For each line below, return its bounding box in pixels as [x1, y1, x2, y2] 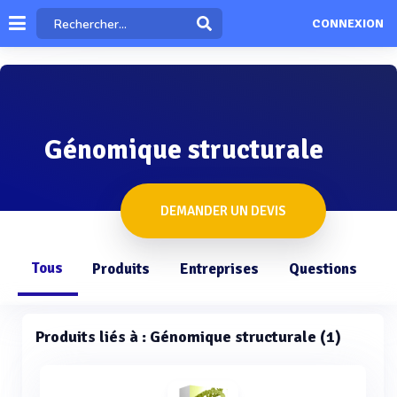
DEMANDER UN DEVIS [160, 203, 286, 219]
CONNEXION [311, 16, 384, 32]
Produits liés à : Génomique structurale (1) [35, 327, 341, 346]
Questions [289, 260, 357, 278]
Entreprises [180, 260, 259, 278]
